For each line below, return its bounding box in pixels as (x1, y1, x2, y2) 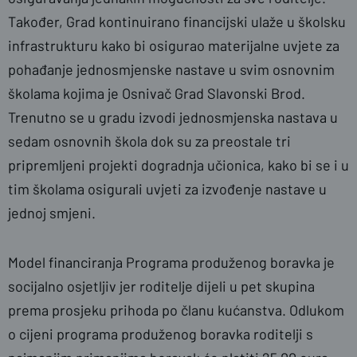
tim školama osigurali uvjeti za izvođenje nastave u (8, 180, 327, 198)
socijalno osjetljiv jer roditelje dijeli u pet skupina (8, 277, 315, 295)
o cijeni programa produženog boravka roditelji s (8, 325, 313, 343)
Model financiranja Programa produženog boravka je (8, 253, 335, 271)
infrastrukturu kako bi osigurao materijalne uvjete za (8, 37, 339, 54)
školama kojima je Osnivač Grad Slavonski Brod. (8, 84, 305, 102)
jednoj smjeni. (8, 204, 96, 222)
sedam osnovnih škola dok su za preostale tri (8, 132, 291, 150)
